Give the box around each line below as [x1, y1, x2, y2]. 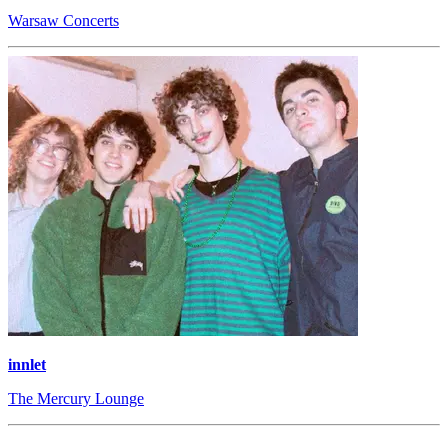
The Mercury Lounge [8, 389, 144, 407]
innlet [8, 355, 46, 373]
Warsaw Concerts [8, 11, 119, 29]
